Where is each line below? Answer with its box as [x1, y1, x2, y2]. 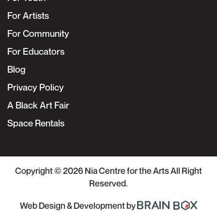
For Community [7, 28, 69, 39]
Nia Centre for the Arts [85, 165, 169, 176]
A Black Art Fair [7, 99, 69, 110]
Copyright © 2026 [15, 165, 85, 176]
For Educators [7, 46, 64, 57]
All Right [169, 165, 202, 176]
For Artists [7, 10, 49, 21]
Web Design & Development [20, 200, 126, 211]
